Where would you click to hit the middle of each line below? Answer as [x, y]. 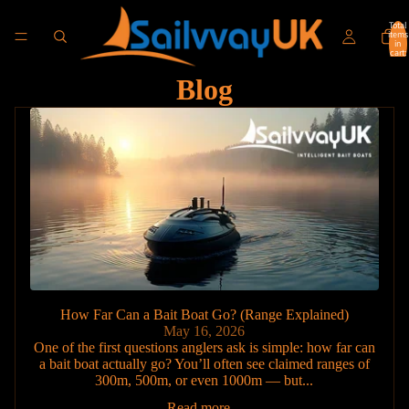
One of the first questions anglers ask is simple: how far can [204, 348]
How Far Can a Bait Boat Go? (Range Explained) [204, 315]
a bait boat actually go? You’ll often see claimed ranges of [204, 364]
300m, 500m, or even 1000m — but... [204, 381]
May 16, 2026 [204, 331]
